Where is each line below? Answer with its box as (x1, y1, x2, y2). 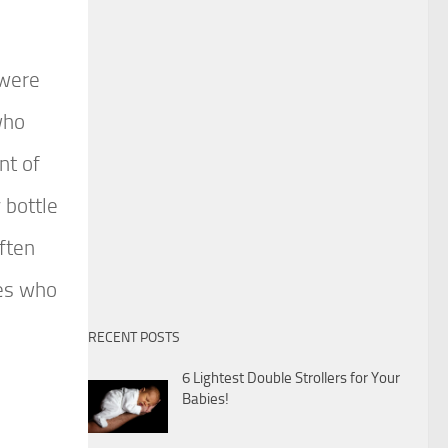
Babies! (182, 390, 229, 409)
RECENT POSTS (88, 329, 180, 347)
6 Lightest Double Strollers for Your (182, 369, 400, 388)
